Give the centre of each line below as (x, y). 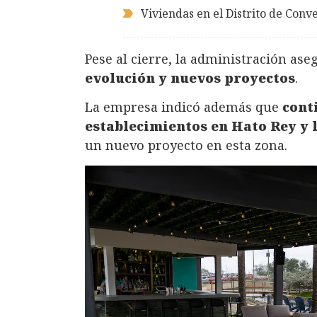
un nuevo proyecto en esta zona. (186, 145)
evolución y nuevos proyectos (190, 77)
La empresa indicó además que (184, 107)
